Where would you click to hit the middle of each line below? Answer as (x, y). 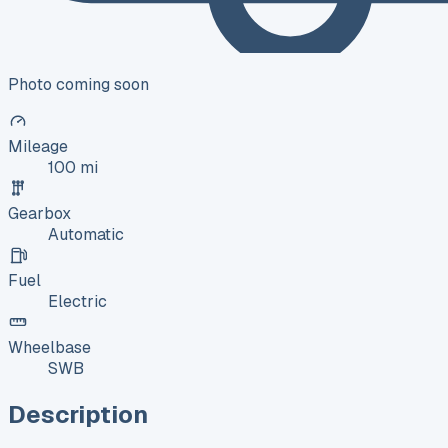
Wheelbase (49, 347)
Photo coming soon (78, 84)
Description (78, 414)
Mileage (38, 146)
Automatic (86, 234)
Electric (77, 301)
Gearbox (39, 213)
